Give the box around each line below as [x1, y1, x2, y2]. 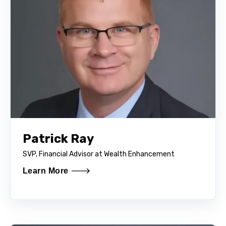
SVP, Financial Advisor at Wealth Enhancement [23, 149, 176, 158]
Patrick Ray [23, 131, 94, 146]
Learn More [23, 166, 69, 175]
